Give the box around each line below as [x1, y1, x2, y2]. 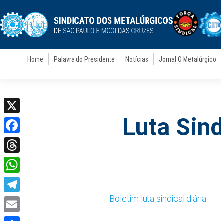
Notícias [125, 55, 149, 63]
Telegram [4, 195, 38, 205]
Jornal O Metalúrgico [159, 55, 217, 63]
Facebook [4, 136, 41, 146]
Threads [4, 156, 34, 166]
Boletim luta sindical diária [110, 193, 206, 204]
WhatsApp [4, 176, 42, 185]
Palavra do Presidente [54, 55, 115, 63]
